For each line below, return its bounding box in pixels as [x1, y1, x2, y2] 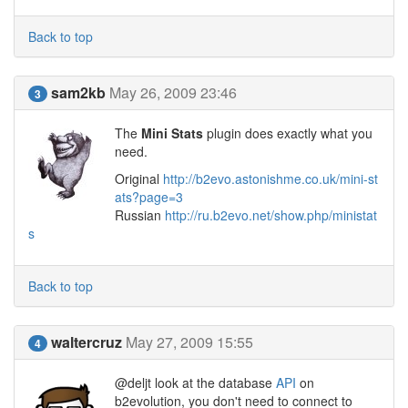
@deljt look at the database [115, 373, 276, 392]
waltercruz [51, 331, 122, 352]
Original [115, 169, 163, 188]
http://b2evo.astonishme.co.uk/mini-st [163, 169, 378, 188]
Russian [115, 206, 165, 224]
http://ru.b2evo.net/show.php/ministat [165, 206, 377, 224]
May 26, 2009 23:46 [109, 82, 237, 103]
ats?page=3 [115, 188, 183, 206]
